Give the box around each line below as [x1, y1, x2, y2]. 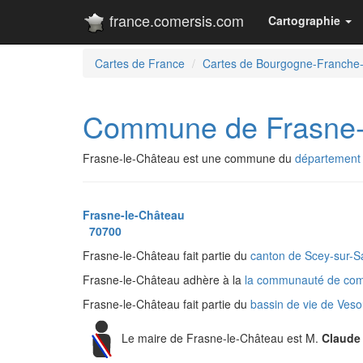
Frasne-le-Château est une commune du [83, 150, 295, 166]
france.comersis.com [105, 10, 244, 31]
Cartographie [268, 12, 340, 28]
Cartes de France [95, 55, 185, 71]
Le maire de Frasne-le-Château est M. [122, 329, 322, 346]
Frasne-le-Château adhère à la [83, 271, 245, 288]
